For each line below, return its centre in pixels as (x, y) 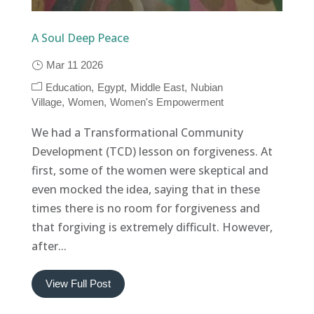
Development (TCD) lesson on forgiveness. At (152, 151)
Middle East (157, 87)
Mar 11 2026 (74, 64)
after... (49, 246)
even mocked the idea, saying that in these (145, 189)
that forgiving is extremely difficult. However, (152, 227)
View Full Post (78, 283)
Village (46, 102)
